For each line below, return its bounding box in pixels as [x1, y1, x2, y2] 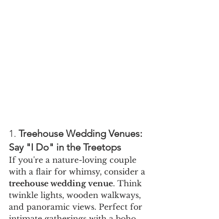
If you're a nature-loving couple [9, 155, 139, 165]
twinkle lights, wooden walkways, [9, 190, 143, 200]
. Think [113, 178, 144, 189]
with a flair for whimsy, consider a [9, 167, 148, 177]
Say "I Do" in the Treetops [9, 141, 121, 153]
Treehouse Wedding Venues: [19, 128, 145, 140]
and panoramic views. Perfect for [9, 202, 145, 212]
